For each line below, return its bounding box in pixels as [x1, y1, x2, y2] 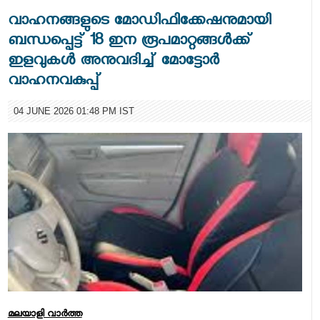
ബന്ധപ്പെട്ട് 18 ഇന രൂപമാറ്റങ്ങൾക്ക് [7, 31, 252, 54]
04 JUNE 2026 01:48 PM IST [13, 106, 134, 117]
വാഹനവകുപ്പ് [7, 71, 101, 94]
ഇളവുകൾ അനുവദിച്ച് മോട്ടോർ [7, 51, 219, 74]
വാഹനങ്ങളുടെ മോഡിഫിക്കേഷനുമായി [7, 11, 271, 34]
